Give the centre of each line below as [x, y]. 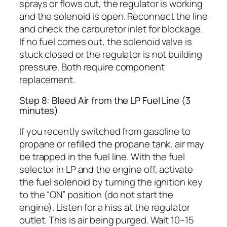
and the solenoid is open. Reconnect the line [113, 16]
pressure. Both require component [92, 67]
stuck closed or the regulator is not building [111, 54]
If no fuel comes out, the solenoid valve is [106, 41]
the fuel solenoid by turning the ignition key [111, 182]
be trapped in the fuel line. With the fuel [102, 156]
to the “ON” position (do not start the [97, 194]
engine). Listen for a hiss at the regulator [105, 207]
